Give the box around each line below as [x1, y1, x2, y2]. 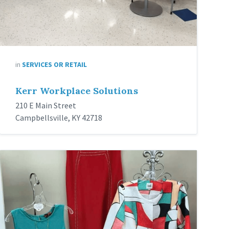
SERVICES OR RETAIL [22, 60, 87, 70]
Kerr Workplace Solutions [15, 85, 139, 97]
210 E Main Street [15, 100, 77, 111]
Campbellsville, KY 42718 [15, 112, 103, 123]
